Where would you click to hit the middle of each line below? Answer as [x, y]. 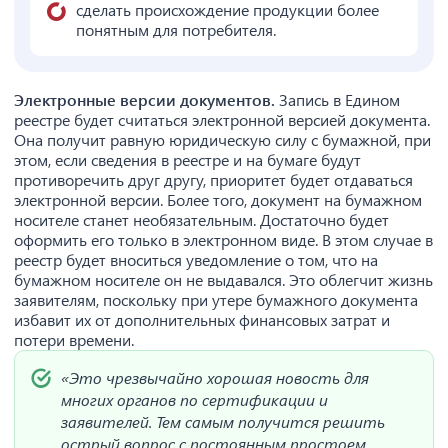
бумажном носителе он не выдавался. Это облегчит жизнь [223, 279]
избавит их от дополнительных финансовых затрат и [202, 319]
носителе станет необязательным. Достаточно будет [201, 219]
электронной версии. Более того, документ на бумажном [218, 199]
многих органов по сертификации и [194, 399]
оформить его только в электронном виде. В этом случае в [223, 239]
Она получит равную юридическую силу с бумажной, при [222, 139]
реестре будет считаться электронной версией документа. [222, 119]
